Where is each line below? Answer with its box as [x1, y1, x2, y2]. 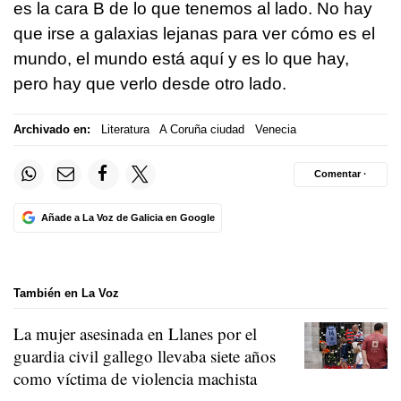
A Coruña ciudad [159, 123, 244, 137]
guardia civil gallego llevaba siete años [13, 345, 276, 368]
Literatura [100, 123, 149, 137]
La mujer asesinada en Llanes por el [13, 322, 257, 346]
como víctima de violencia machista [13, 367, 257, 390]
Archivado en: [13, 123, 90, 137]
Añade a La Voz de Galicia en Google [40, 211, 215, 223]
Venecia [254, 123, 296, 137]
